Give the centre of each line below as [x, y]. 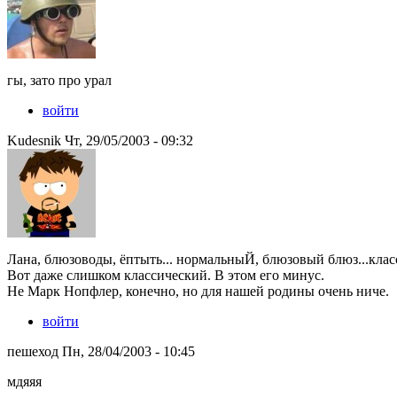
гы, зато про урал [59, 80]
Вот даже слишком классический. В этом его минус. [166, 275]
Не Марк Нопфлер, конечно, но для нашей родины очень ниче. [198, 291]
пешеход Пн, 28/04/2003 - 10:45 [101, 351]
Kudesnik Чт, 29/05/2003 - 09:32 [100, 140]
